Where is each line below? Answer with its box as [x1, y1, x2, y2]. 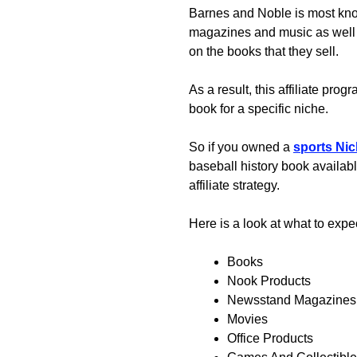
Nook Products [227, 273, 311, 288]
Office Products [227, 331, 313, 345]
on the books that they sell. [189, 44, 339, 58]
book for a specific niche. [189, 101, 328, 116]
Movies [227, 312, 268, 326]
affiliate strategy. [189, 178, 280, 192]
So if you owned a [189, 139, 293, 154]
